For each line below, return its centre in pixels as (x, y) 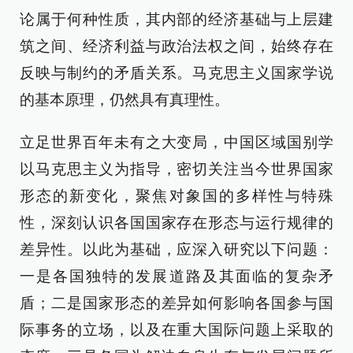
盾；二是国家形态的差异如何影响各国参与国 (176, 303)
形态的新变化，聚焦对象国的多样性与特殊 (176, 196)
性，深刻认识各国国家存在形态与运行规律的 (176, 223)
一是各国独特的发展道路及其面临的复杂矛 (176, 276)
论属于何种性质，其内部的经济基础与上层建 (176, 19)
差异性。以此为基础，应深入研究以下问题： (176, 249)
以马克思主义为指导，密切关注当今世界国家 (176, 169)
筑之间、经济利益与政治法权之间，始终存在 (176, 46)
